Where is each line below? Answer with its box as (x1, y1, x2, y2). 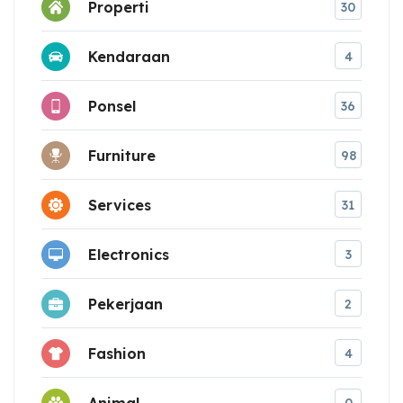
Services (88, 195, 151, 214)
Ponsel (88, 96, 136, 115)
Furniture (88, 146, 156, 165)
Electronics (88, 245, 169, 264)
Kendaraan (88, 47, 170, 66)
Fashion (88, 344, 146, 363)
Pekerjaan (88, 294, 163, 313)
